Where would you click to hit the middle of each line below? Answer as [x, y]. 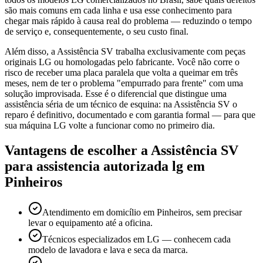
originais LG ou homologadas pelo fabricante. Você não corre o [122, 62]
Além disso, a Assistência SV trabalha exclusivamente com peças [125, 51]
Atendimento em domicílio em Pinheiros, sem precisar [142, 213]
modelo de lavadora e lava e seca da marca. [108, 250]
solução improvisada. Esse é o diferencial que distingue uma [116, 93]
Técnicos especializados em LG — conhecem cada [136, 240]
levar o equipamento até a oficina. [90, 223]
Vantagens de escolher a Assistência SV [122, 150]
